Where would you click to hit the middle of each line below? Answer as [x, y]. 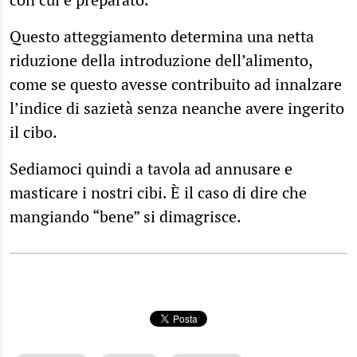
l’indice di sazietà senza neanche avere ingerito [177, 108]
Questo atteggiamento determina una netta [162, 36]
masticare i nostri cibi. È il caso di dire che [158, 192]
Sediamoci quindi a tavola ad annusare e [151, 168]
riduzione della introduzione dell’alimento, [161, 60]
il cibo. [33, 131]
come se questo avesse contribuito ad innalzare [176, 84]
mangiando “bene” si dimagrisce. [126, 216]
